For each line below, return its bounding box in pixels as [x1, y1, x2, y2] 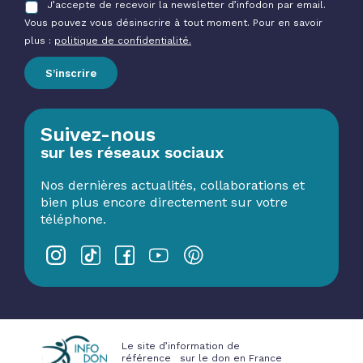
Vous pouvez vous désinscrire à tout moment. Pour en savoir [24, 17, 322, 29]
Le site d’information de [122, 340, 241, 352]
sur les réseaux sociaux [41, 143, 224, 163]
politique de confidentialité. [54, 35, 191, 47]
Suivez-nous [41, 123, 156, 147]
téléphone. [41, 211, 106, 228]
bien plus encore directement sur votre [41, 194, 288, 211]
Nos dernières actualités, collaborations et [41, 177, 305, 194]
